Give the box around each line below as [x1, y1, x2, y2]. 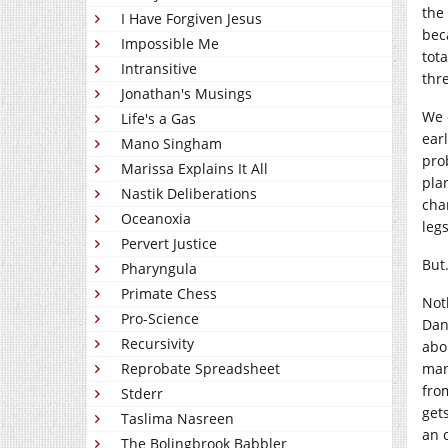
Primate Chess [121, 284, 217, 304]
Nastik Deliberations [121, 184, 257, 204]
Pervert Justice [121, 234, 217, 254]
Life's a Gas [121, 109, 196, 129]
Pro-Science [121, 309, 199, 329]
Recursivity [121, 334, 194, 354]
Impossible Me [121, 34, 219, 54]
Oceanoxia [121, 209, 191, 229]
